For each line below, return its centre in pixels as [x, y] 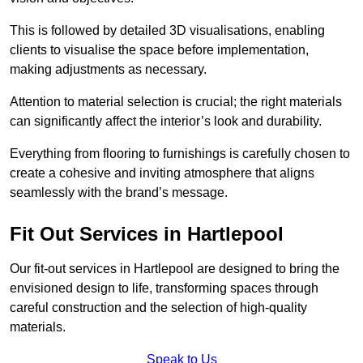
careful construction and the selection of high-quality [158, 308]
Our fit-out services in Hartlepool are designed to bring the [175, 269]
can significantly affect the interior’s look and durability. [166, 122]
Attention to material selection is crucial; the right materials [176, 102]
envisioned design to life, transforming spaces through [164, 288]
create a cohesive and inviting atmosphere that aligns [162, 173]
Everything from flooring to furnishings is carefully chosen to [180, 154]
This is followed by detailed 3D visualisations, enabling [167, 31]
